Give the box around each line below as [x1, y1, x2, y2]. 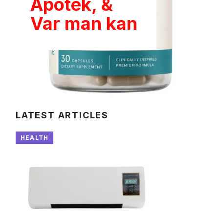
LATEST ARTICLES [16, 109, 109, 120]
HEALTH [21, 133, 49, 141]
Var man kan [30, 12, 137, 34]
